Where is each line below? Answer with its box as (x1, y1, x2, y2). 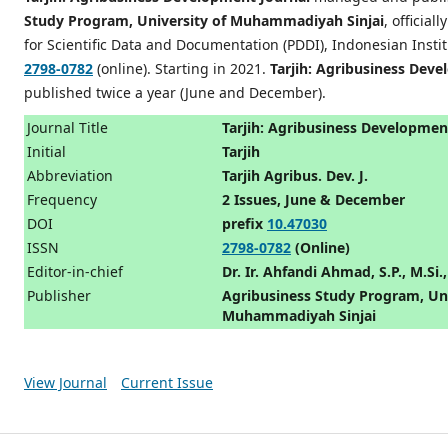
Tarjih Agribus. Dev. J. (222, 165, 368, 185)
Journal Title (27, 117, 108, 137)
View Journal (24, 372, 107, 392)
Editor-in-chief (27, 261, 123, 281)
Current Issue (120, 372, 213, 392)
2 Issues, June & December (222, 189, 405, 209)
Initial (27, 141, 66, 161)
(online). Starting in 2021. (93, 58, 270, 78)
